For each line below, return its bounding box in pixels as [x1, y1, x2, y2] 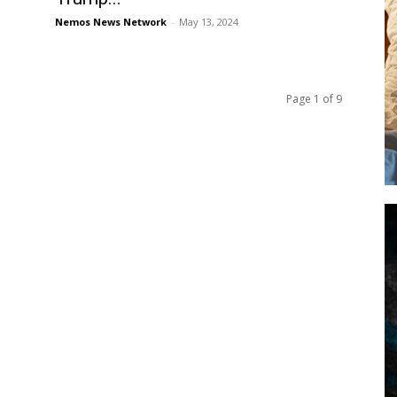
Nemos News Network [55, 15, 167, 28]
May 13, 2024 [179, 15, 238, 28]
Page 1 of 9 [286, 91, 342, 106]
